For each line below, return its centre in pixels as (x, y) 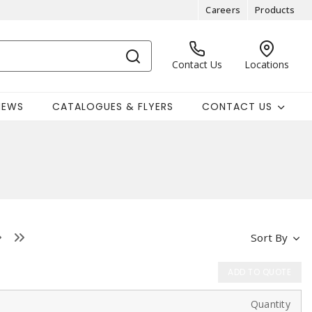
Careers (223, 10)
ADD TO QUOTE (260, 272)
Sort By (269, 237)
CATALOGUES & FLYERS (112, 106)
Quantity (270, 304)
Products (275, 10)
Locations (267, 64)
